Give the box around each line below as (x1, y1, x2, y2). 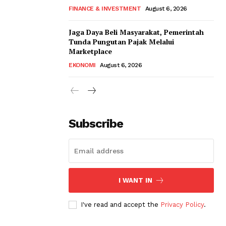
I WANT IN (118, 176, 152, 184)
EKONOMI (69, 61, 96, 69)
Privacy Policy (160, 200, 204, 208)
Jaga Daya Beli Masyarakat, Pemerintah (69, 27, 204, 37)
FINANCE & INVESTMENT (69, 5, 141, 12)
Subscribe (69, 116, 123, 131)
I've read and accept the (81, 200, 160, 208)
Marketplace (69, 46, 116, 56)
